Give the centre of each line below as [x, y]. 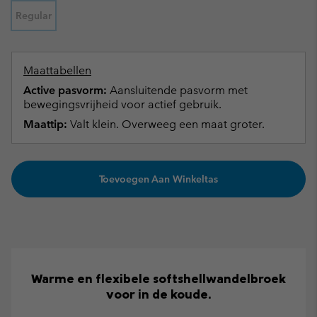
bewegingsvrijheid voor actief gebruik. [122, 104]
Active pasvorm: [65, 90]
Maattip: [45, 124]
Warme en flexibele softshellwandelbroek [158, 279]
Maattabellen [57, 70]
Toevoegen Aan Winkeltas [158, 179]
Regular [34, 15]
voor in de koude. [158, 294]
